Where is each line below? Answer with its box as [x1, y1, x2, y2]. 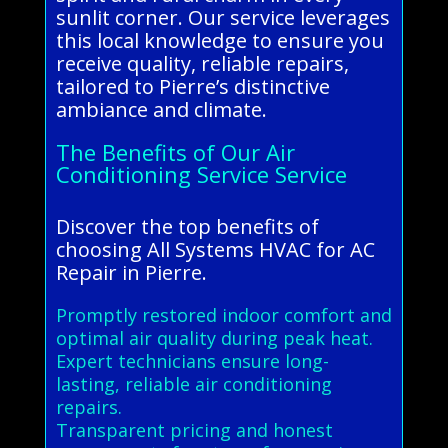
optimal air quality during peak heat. [55, 325, 373, 350]
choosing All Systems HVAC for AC [55, 235, 375, 263]
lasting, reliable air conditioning [55, 371, 332, 396]
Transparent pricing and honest [55, 417, 333, 442]
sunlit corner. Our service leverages [55, 3, 390, 31]
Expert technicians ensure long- [55, 348, 329, 373]
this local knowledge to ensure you [55, 26, 384, 54]
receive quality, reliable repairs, [55, 49, 349, 77]
